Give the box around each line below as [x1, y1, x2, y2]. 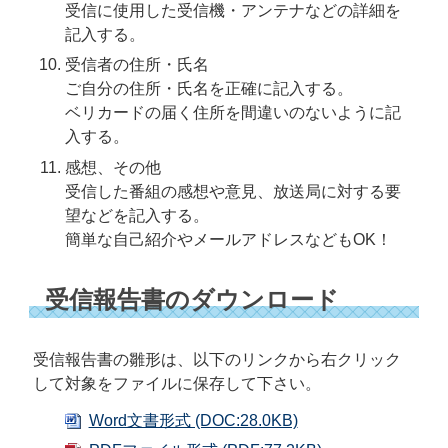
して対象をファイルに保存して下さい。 [32, 374, 321, 392]
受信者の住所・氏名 [64, 56, 209, 74]
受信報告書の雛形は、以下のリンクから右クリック [32, 350, 401, 368]
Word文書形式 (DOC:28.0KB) [88, 411, 298, 429]
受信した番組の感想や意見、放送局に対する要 [64, 182, 401, 200]
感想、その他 [64, 158, 161, 176]
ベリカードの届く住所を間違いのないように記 [64, 104, 401, 122]
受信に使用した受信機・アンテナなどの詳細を [64, 2, 401, 20]
